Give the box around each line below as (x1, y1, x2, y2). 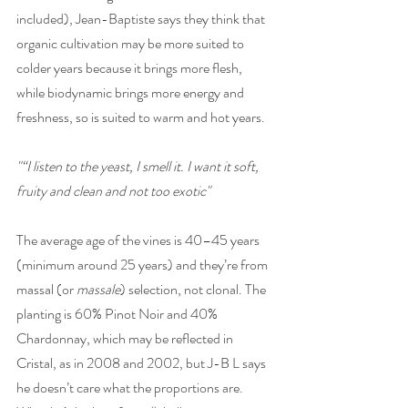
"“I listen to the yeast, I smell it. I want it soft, (16, 156, 261, 177)
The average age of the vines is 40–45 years (16, 229, 262, 250)
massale (76, 279, 120, 300)
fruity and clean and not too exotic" (16, 180, 210, 201)
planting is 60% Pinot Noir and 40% (16, 303, 220, 324)
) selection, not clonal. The (120, 279, 269, 300)
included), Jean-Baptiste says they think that (16, 8, 268, 29)
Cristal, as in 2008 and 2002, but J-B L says (16, 352, 269, 373)
